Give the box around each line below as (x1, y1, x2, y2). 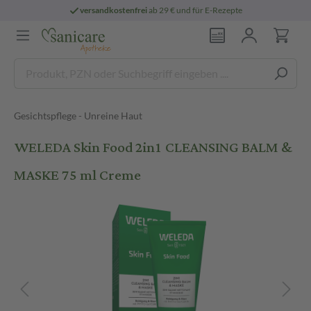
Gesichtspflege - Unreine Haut (14, 110, 142, 121)
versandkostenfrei (80, 5, 148, 15)
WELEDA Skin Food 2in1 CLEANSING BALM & (14, 134, 292, 161)
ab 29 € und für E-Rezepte (147, 5, 243, 15)
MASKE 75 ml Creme (14, 162, 141, 189)
